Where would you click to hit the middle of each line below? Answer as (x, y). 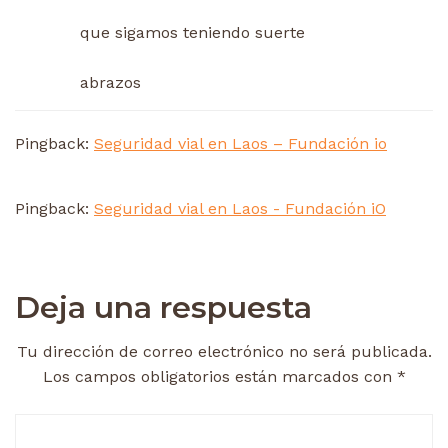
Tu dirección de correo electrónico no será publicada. (224, 351)
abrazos (110, 82)
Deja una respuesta (163, 307)
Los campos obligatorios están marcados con (219, 376)
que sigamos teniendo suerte (192, 32)
